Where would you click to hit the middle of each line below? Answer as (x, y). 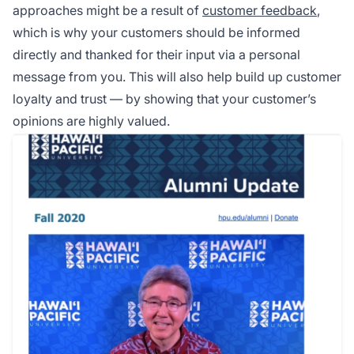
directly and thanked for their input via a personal (156, 55)
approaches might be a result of (107, 11)
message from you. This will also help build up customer (177, 77)
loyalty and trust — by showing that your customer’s (164, 99)
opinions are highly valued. (91, 121)
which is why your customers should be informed (156, 33)
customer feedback (260, 11)
